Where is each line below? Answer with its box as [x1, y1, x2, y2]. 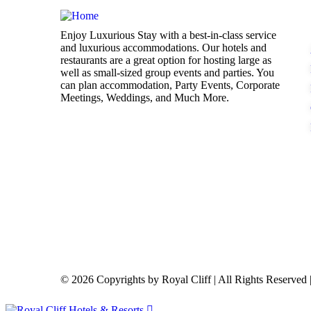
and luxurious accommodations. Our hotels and [60, 42, 267, 54]
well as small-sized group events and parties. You [60, 67, 274, 79]
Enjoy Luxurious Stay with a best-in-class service [60, 29, 276, 42]
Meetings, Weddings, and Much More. [60, 92, 229, 104]
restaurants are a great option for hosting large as [60, 54, 271, 67]
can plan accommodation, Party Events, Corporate [60, 79, 280, 92]
